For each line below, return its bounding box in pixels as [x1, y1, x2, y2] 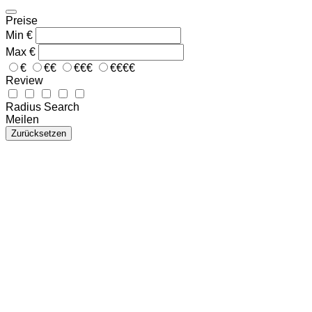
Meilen [6, 113, 39, 125]
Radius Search [6, 100, 79, 113]
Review [6, 74, 43, 86]
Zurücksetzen [11, 127, 66, 139]
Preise [6, 14, 38, 26]
